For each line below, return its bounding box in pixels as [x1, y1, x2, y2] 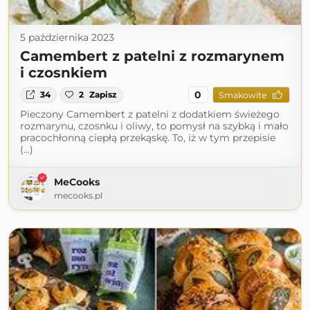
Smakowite [218, 89, 266, 100]
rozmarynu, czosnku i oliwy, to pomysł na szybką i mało [20, 120, 289, 133]
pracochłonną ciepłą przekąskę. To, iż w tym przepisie [20, 131, 275, 145]
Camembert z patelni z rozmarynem [20, 48, 284, 65]
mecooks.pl [54, 190, 102, 201]
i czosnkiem [20, 64, 107, 82]
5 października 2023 [20, 31, 114, 44]
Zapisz [89, 89, 118, 100]
